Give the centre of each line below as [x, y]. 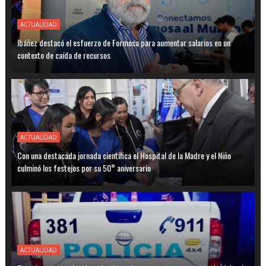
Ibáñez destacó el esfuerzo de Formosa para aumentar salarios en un [123, 43]
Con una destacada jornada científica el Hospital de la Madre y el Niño [124, 156]
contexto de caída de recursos [64, 55]
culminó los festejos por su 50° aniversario [84, 168]
